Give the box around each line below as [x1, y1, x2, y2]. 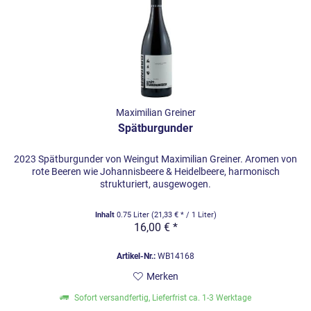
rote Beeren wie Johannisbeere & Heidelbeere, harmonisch [31, 166, 280, 178]
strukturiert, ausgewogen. [100, 178, 212, 190]
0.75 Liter [116, 210, 151, 220]
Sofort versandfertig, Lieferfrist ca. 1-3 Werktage [72, 293, 252, 303]
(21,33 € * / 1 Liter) [151, 210, 217, 220]
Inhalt [94, 210, 117, 220]
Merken [146, 271, 178, 283]
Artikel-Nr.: [117, 251, 156, 262]
